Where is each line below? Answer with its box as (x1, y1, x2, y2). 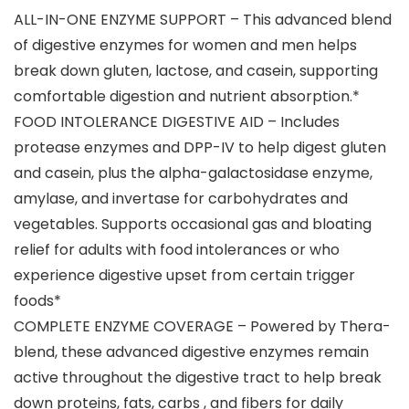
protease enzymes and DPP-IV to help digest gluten (14, 137, 386, 159)
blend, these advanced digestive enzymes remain (14, 341, 369, 363)
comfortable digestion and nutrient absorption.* (14, 86, 360, 108)
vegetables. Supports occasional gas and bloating (14, 214, 372, 236)
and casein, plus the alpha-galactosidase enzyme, (14, 163, 372, 184)
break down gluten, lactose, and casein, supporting (14, 60, 378, 82)
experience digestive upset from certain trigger (14, 265, 355, 287)
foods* (14, 290, 61, 312)
